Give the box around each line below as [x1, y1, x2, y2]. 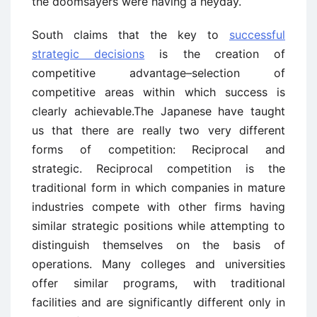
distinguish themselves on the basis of [32, 238, 285, 252]
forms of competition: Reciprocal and [32, 142, 285, 156]
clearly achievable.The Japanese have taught [32, 104, 285, 118]
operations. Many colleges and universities [32, 257, 285, 271]
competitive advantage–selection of [32, 66, 285, 80]
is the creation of [144, 47, 286, 61]
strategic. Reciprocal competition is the [32, 161, 285, 175]
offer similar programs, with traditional [32, 276, 285, 290]
